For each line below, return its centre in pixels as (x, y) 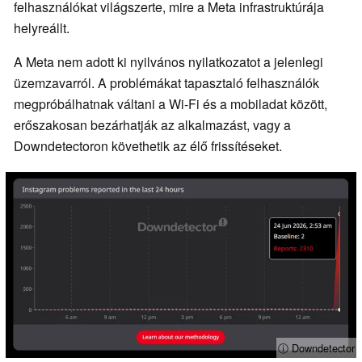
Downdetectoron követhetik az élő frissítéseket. (148, 146)
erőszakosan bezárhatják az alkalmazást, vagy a (152, 125)
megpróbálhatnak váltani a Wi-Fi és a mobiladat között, (170, 104)
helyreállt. (42, 28)
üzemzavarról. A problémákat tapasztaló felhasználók (166, 83)
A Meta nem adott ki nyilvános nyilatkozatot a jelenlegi (168, 62)
